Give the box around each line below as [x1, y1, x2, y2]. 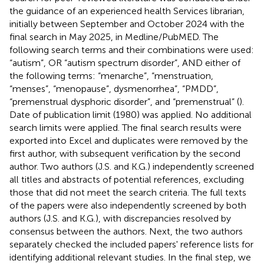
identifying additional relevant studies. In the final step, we [9, 251, 251, 263]
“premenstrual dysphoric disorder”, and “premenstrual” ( [9, 95, 239, 107]
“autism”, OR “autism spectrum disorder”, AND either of [9, 57, 240, 68]
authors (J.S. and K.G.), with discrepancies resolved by [9, 212, 231, 224]
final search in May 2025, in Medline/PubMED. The [9, 31, 219, 42]
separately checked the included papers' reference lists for [9, 238, 253, 250]
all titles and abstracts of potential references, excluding [9, 173, 244, 185]
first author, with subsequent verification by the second [9, 147, 240, 159]
